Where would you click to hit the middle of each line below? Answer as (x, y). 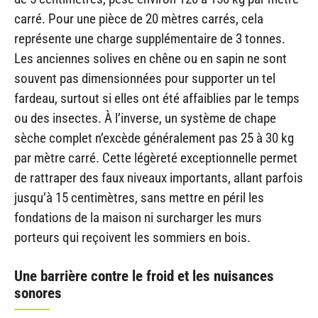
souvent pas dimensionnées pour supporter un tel (145, 78)
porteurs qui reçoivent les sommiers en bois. (132, 237)
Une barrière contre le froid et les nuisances (144, 276)
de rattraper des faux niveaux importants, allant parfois (159, 177)
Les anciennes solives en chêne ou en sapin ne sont (150, 58)
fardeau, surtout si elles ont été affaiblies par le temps (157, 98)
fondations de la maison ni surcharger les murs (138, 217)
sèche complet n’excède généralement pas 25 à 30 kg (154, 138)
